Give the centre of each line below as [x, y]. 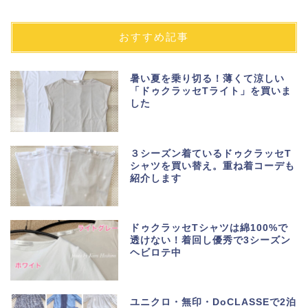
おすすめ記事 [154, 37]
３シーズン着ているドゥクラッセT [211, 153]
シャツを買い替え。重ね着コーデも [213, 166]
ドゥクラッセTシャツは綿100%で [209, 228]
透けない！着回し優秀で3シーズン [211, 240]
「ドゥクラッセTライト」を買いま [211, 91]
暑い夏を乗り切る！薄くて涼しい [208, 79]
